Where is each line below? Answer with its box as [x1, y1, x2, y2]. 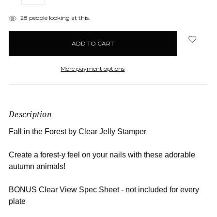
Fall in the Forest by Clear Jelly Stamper [9, 127, 146, 136]
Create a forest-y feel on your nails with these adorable [9, 150, 195, 159]
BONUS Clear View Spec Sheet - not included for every [9, 185, 199, 194]
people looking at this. [27, 14, 90, 21]
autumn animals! [9, 162, 65, 170]
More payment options [61, 64, 125, 72]
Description [9, 108, 52, 120]
